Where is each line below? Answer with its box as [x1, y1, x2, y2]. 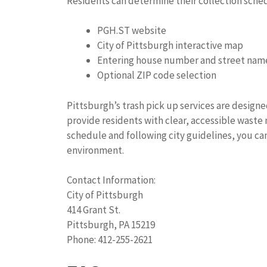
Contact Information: [67, 173, 156, 187]
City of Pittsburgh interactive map [97, 39, 243, 52]
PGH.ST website [97, 24, 166, 38]
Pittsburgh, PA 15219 [67, 218, 155, 232]
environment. [67, 143, 124, 157]
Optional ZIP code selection [97, 69, 216, 82]
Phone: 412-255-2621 [67, 233, 153, 247]
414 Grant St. [67, 203, 120, 217]
